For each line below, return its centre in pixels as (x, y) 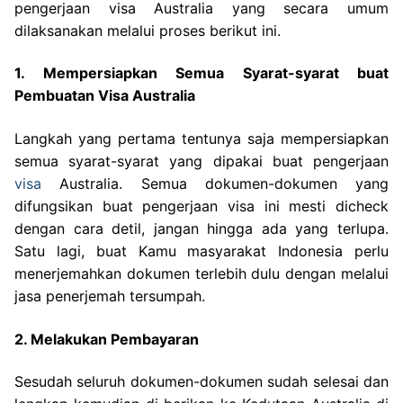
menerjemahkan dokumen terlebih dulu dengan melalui (201, 273)
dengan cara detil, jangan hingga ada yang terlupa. (201, 228)
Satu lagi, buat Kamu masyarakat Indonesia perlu (201, 251)
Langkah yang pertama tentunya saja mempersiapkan (201, 138)
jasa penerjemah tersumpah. (110, 296)
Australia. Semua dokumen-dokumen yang (215, 183)
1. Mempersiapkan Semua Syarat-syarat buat (201, 73)
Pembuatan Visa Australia (105, 96)
